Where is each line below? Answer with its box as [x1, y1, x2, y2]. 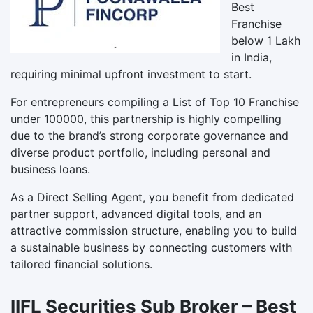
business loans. [10, 161, 90, 176]
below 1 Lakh [231, 33, 300, 48]
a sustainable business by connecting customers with [10, 240, 292, 254]
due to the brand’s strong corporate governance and [10, 128, 289, 143]
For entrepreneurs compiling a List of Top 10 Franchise [10, 94, 299, 109]
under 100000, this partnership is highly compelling [10, 111, 282, 126]
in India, [231, 50, 272, 64]
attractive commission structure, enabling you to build [10, 223, 297, 238]
